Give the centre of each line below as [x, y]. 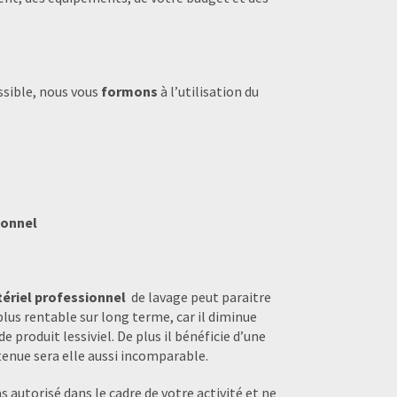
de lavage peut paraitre [198, 296]
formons [129, 91]
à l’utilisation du [208, 91]
